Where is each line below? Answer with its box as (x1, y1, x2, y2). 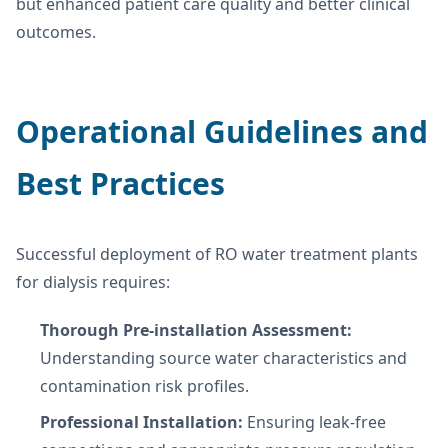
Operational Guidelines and (16, 110, 428, 152)
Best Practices (16, 162, 225, 204)
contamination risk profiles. (40, 374, 249, 397)
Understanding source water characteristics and (40, 346, 407, 369)
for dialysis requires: (16, 270, 170, 293)
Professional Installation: (40, 410, 243, 433)
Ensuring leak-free (243, 410, 386, 433)
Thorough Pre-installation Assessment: (40, 318, 352, 341)
